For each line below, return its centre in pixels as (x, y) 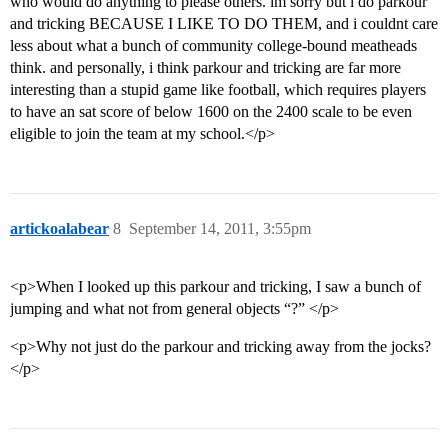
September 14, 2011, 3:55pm (220, 229)
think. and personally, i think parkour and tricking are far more (205, 68)
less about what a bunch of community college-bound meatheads (213, 46)
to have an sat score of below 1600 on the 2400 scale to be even (211, 112)
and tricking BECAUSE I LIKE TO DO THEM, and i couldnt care (224, 24)
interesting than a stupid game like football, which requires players (218, 90)
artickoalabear (59, 229)
